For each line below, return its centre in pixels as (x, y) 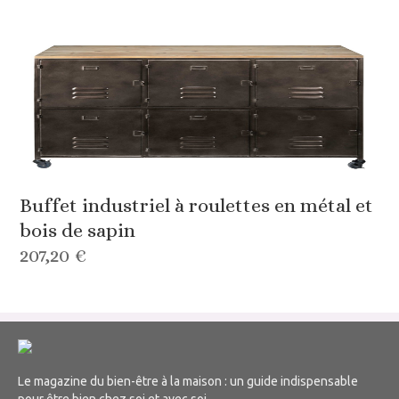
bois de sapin (78, 231)
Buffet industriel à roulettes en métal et (197, 206)
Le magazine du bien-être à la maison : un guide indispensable (188, 382)
